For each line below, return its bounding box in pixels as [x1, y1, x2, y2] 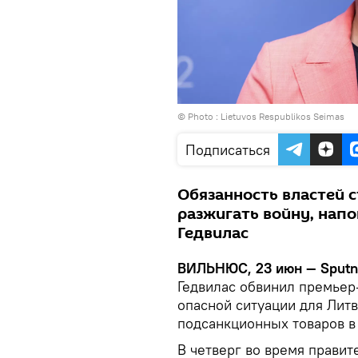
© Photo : [177, 109, 221, 122]
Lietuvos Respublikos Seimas [221, 109, 344, 122]
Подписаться [185, 140, 270, 159]
